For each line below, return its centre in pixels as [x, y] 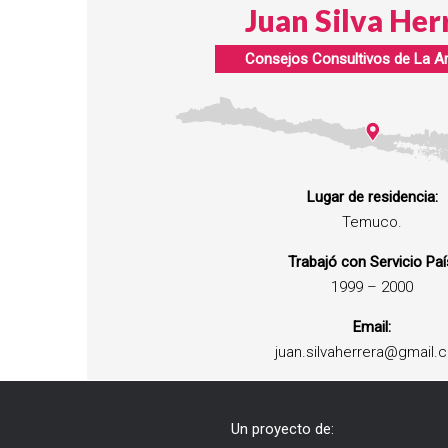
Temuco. [372, 222]
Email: [372, 327]
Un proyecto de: [282, 429]
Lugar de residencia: [372, 197]
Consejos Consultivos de [327, 59]
